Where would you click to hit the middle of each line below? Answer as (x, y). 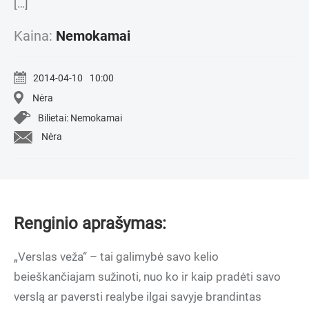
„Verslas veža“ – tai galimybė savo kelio (116, 257)
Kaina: (35, 36)
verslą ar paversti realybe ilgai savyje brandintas (138, 297)
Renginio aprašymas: (90, 223)
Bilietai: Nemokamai (80, 118)
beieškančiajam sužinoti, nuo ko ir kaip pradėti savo (147, 277)
